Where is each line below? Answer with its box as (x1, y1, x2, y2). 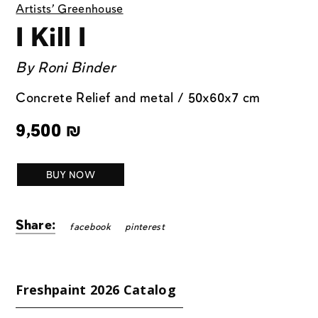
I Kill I (16, 24, 87, 53)
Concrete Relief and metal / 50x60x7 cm (16, 91, 261, 105)
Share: (16, 218, 56, 232)
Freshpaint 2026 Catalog (16, 280, 176, 298)
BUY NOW (45, 170, 95, 180)
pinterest (124, 221, 165, 232)
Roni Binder (38, 60, 116, 76)
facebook (70, 221, 111, 232)
